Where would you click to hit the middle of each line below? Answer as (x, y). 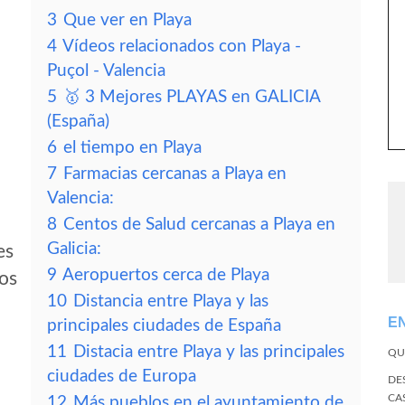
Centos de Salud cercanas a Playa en (199, 225)
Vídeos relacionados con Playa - (182, 47)
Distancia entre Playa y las (171, 301)
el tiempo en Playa (132, 148)
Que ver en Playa (127, 20)
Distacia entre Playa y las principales (209, 352)
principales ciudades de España (164, 326)
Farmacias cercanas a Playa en (175, 174)
